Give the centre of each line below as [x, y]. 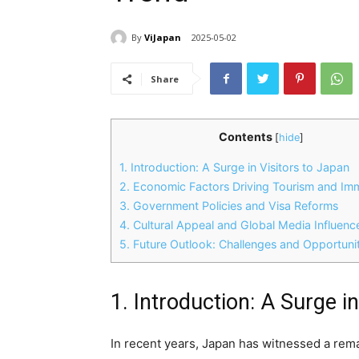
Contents [246, 137]
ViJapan [163, 37]
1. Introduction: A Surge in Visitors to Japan [234, 167]
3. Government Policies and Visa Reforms [229, 206]
